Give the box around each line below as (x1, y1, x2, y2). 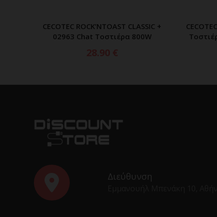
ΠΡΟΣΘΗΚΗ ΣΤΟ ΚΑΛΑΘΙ (66, 23, 151, 32)
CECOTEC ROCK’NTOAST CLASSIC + (43, 21, 162, 31)
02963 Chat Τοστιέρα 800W (52, 31, 152, 41)
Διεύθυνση (108, 170, 152, 182)
